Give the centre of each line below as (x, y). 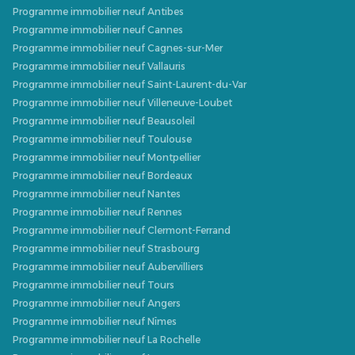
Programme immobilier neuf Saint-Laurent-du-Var (130, 85)
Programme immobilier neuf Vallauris (99, 67)
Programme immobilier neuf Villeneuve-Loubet (122, 103)
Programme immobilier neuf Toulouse (102, 139)
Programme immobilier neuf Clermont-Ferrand (122, 231)
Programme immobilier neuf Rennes (97, 212)
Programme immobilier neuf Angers (97, 303)
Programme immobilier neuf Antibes (98, 12)
